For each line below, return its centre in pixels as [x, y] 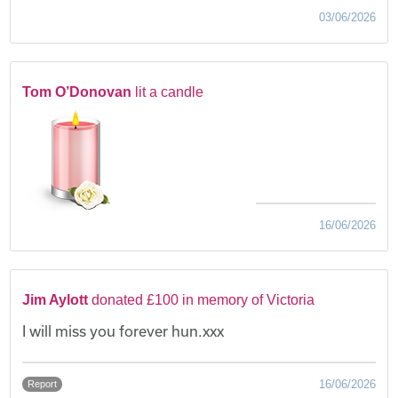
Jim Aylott [56, 299]
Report [43, 383]
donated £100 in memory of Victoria [203, 299]
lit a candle [170, 92]
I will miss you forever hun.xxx [123, 330]
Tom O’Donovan [77, 92]
